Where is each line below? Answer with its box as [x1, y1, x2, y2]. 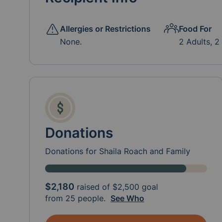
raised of [74, 182, 113, 192]
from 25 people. [45, 193, 111, 203]
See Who [111, 193, 145, 203]
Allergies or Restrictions [60, 24, 151, 34]
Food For [178, 24, 212, 34]
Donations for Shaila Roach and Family [45, 146, 191, 156]
